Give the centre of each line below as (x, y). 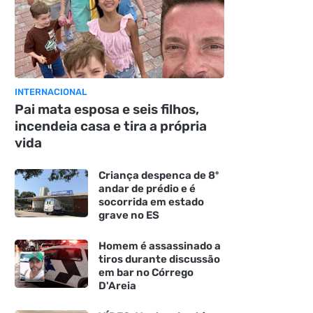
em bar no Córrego (146, 272)
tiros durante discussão (159, 259)
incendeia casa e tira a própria (110, 126)
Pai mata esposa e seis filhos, (107, 109)
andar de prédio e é (147, 188)
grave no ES (129, 215)
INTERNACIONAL (51, 92)
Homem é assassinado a (159, 246)
